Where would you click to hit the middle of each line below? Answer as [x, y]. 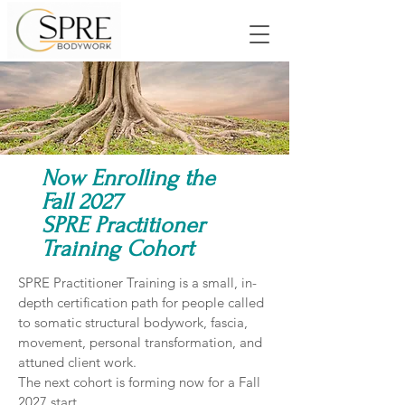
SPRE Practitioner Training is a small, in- [137, 283]
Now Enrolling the [128, 178]
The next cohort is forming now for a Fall [139, 382]
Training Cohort [118, 249]
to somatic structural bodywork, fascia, [133, 322]
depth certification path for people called [141, 302]
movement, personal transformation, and [140, 342]
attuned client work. [77, 362]
